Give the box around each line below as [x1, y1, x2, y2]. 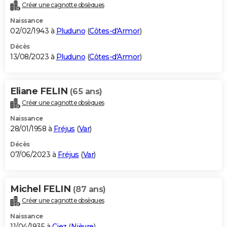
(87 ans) [72, 184, 106, 195]
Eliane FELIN [10, 86, 70, 97]
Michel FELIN [10, 183, 73, 195]
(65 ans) [69, 87, 102, 97]
